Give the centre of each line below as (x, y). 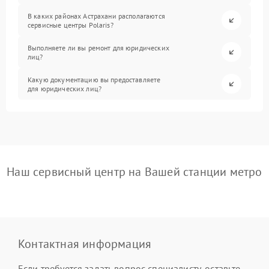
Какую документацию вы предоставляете (94, 79)
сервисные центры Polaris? (71, 25)
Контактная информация (85, 244)
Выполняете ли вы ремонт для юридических (98, 47)
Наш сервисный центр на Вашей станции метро (134, 172)
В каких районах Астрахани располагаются (96, 16)
